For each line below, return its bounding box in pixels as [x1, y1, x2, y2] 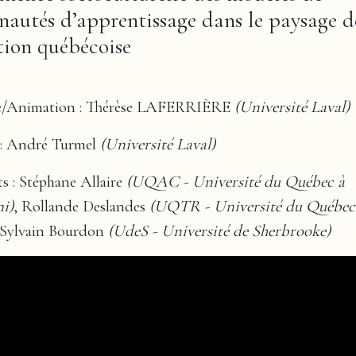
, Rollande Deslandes [14, 196, 149, 216]
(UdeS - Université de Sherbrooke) [108, 221, 331, 241]
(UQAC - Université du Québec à [126, 172, 345, 192]
